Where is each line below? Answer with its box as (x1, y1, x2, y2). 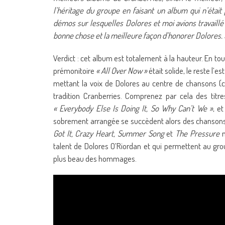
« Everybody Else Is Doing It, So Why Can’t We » (53, 103, 213, 114)
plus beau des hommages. (53, 153, 137, 164)
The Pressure (175, 128, 219, 139)
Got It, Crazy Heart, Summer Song (53, 128, 164, 139)
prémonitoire (53, 65, 96, 76)
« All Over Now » (96, 65, 148, 76)
